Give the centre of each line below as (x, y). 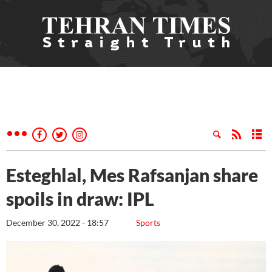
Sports (148, 223)
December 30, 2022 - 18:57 (57, 223)
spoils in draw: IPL (80, 199)
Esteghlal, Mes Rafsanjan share (132, 175)
